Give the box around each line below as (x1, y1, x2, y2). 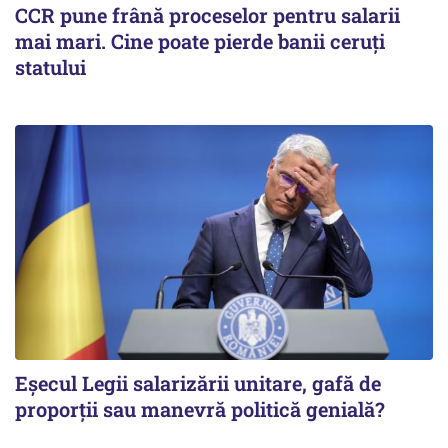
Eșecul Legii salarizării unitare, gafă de (15, 369, 381, 396)
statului (15, 53, 86, 80)
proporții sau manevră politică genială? (15, 395, 390, 422)
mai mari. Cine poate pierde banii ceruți (15, 27, 385, 54)
